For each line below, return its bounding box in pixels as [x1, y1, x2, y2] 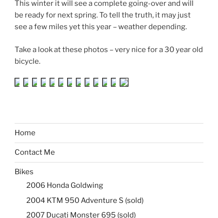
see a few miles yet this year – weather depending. [15, 22, 187, 32]
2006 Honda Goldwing [26, 181, 103, 190]
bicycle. [15, 56, 40, 66]
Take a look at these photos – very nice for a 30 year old [15, 45, 203, 54]
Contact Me [15, 148, 55, 157]
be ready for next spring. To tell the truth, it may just [15, 11, 191, 20]
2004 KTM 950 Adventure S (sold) [26, 196, 144, 205]
